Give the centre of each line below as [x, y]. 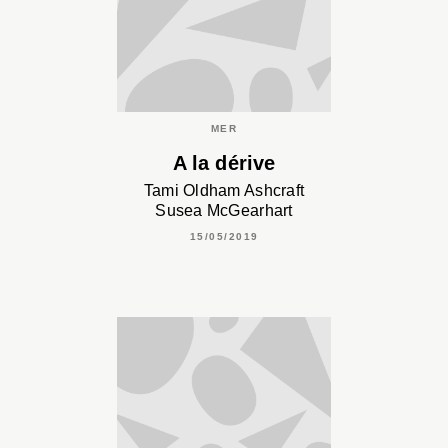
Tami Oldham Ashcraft [224, 190]
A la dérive [224, 162]
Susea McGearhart [224, 210]
